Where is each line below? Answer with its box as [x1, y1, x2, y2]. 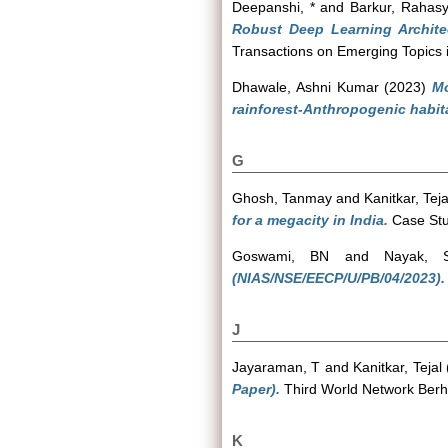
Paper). [232, 381, 280, 397]
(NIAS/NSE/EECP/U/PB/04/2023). [232, 270, 445, 286]
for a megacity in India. [232, 212, 388, 228]
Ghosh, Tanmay [232, 190, 332, 206]
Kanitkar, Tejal [353, 359, 442, 375]
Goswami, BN [232, 248, 330, 264]
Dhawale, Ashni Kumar [232, 79, 379, 95]
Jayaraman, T [232, 359, 321, 375]
